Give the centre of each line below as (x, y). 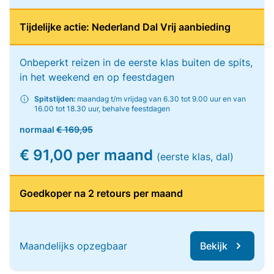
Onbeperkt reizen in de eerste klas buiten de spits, (136, 62)
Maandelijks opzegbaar (73, 246)
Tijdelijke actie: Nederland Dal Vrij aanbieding (125, 27)
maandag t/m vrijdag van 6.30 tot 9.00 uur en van (161, 99)
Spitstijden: (55, 99)
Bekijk (214, 246)
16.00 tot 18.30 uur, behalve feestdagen (102, 109)
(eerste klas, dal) (195, 157)
